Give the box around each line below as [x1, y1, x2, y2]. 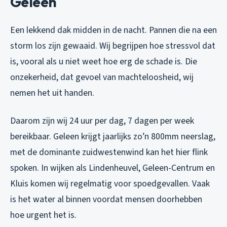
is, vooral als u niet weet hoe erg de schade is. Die [10, 55, 197, 68]
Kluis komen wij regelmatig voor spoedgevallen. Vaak [10, 177, 210, 191]
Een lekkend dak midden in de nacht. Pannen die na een [10, 24, 217, 37]
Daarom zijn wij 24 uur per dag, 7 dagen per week [10, 115, 194, 128]
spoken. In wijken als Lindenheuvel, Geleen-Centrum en [10, 162, 215, 175]
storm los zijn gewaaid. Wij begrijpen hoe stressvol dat [10, 40, 215, 53]
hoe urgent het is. [10, 209, 77, 222]
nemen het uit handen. [10, 87, 94, 100]
